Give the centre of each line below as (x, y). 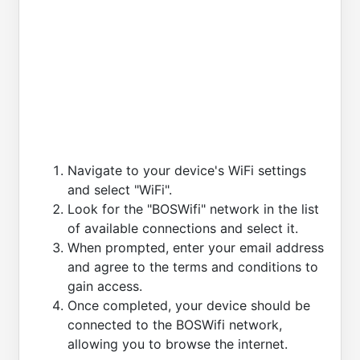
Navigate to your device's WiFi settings (187, 171)
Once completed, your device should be (189, 306)
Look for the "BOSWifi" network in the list (193, 209)
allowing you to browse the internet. (178, 344)
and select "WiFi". (120, 190)
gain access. (105, 286)
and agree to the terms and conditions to (193, 267)
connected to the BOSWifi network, (175, 325)
